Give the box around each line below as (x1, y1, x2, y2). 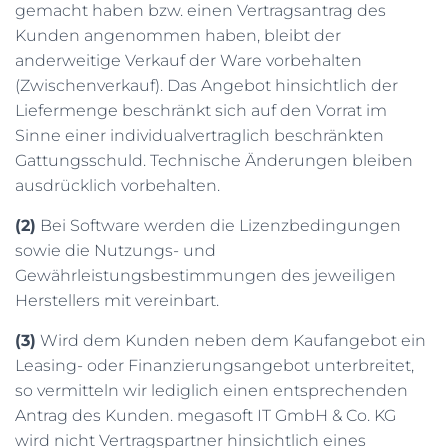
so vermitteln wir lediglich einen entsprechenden (15, 381, 408, 400)
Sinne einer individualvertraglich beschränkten (15, 126, 384, 145)
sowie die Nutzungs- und (15, 241, 216, 260)
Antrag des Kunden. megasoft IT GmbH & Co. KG (15, 406, 396, 425)
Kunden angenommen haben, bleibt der (15, 26, 341, 45)
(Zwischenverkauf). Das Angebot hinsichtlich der (15, 76, 398, 95)
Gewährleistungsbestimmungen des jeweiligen (15, 266, 396, 285)
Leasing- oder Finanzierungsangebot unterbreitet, (15, 356, 414, 375)
